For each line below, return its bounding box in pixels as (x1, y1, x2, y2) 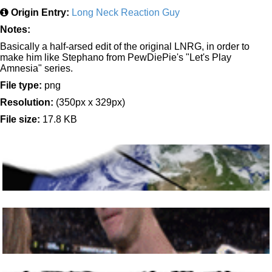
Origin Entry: (11, 7, 69, 18)
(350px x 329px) (53, 97, 125, 107)
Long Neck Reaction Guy (72, 7, 180, 18)
